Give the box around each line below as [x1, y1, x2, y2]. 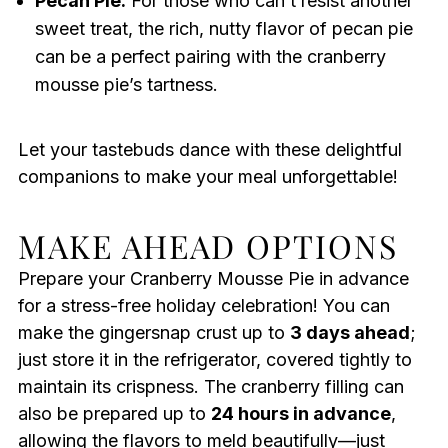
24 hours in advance [210, 403, 391, 425]
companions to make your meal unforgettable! [17, 166, 398, 188]
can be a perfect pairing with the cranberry [34, 46, 386, 68]
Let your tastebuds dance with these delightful [17, 139, 402, 161]
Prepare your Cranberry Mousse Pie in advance [17, 268, 409, 290]
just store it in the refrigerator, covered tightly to [17, 349, 412, 371]
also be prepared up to [17, 403, 211, 425]
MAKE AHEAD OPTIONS [17, 224, 398, 268]
